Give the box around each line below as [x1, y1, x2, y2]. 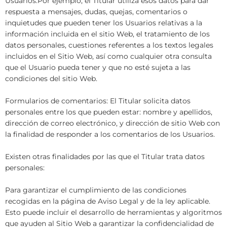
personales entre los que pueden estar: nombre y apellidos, [5, 107, 212, 116]
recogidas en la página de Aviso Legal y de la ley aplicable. [5, 197, 210, 205]
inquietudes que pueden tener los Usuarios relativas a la [5, 18, 202, 27]
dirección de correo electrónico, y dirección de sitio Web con [5, 119, 220, 127]
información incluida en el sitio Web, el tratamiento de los [5, 29, 210, 38]
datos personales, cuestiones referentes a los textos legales [5, 41, 213, 49]
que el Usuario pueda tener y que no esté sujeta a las [5, 63, 191, 71]
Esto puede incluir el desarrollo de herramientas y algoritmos [5, 208, 222, 216]
